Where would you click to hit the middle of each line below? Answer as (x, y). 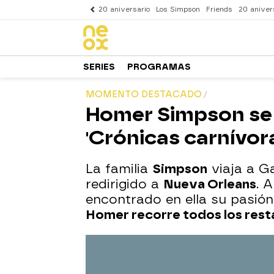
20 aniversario (124, 9)
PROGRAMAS (159, 67)
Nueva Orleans (210, 184)
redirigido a (124, 184)
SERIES (99, 67)
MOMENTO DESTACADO (144, 94)
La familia (119, 169)
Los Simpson (178, 9)
